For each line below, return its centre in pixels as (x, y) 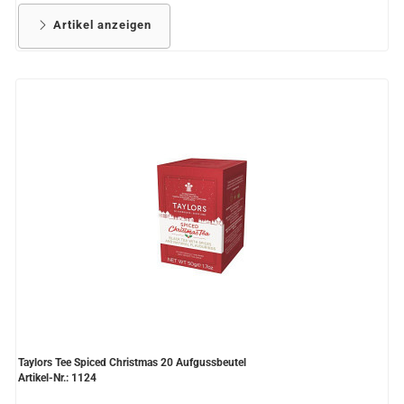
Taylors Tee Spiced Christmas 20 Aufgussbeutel (132, 363)
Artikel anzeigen (101, 25)
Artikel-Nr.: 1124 (57, 378)
